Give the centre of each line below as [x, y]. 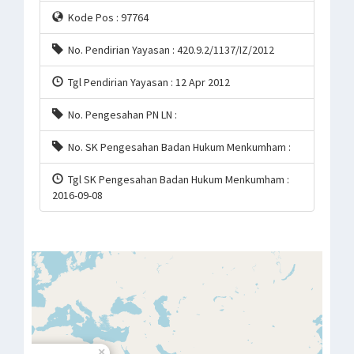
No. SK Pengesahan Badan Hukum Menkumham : [177, 147]
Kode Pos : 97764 [106, 17]
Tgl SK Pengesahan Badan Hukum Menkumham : [176, 179]
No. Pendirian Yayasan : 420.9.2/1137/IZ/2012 [169, 50]
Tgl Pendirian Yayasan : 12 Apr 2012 [147, 82]
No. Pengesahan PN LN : [120, 115]
